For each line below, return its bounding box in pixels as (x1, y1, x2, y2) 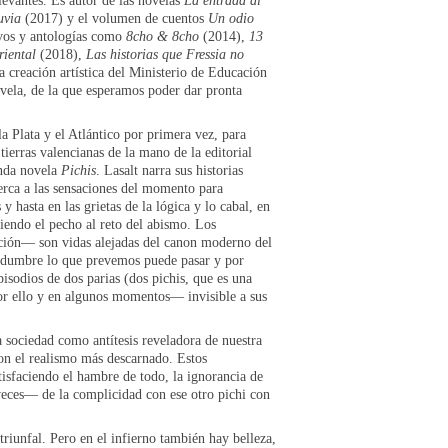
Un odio (208, 10, 254, 26)
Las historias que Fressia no (86, 46, 244, 62)
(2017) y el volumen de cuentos (21, 10, 208, 26)
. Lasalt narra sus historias (96, 162, 243, 178)
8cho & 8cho (126, 28, 199, 44)
